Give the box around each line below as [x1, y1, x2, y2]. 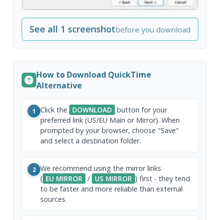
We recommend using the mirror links [40, 164, 162, 173]
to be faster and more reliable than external [40, 184, 183, 194]
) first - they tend [135, 174, 191, 184]
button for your [115, 105, 167, 115]
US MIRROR [95, 174, 133, 184]
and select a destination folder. [40, 136, 141, 146]
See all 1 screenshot [29, 23, 115, 35]
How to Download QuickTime [36, 69, 152, 81]
